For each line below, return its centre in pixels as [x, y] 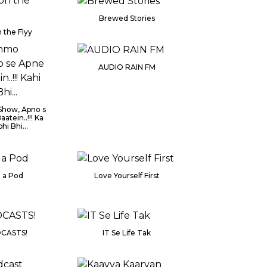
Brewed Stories [127, 18]
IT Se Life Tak [127, 232]
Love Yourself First [127, 175]
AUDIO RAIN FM [127, 67]
